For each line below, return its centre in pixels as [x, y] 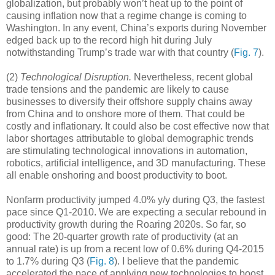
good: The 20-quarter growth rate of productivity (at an [122, 236]
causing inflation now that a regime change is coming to [126, 15]
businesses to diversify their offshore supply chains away [129, 101]
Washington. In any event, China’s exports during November [136, 28]
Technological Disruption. [76, 77]
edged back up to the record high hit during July [109, 40]
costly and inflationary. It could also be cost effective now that [137, 126]
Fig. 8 [102, 261]
